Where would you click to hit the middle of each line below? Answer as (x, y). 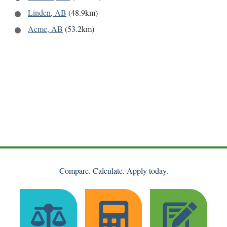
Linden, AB (47, 13)
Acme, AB (45, 29)
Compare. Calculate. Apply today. (113, 171)
